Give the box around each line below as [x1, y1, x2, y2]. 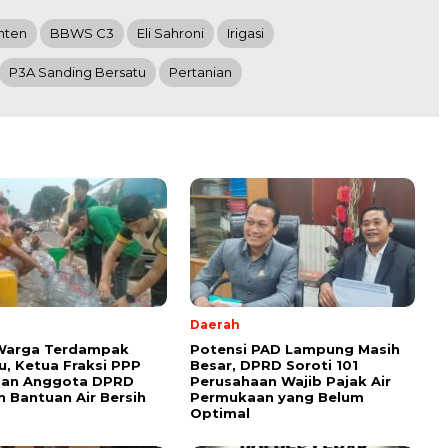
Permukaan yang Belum [190, 389, 364, 406]
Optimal [190, 405, 250, 422]
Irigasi [227, 25, 264, 42]
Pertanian [169, 64, 232, 81]
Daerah [190, 317, 240, 333]
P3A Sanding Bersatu [9, 64, 146, 81]
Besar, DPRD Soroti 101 [190, 357, 358, 374]
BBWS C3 [50, 25, 114, 42]
